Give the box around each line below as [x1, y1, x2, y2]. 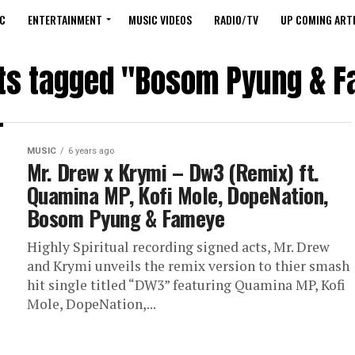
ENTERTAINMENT [28, 11, 102, 28]
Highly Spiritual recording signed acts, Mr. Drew [27, 238, 330, 256]
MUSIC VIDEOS [128, 11, 192, 28]
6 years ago [68, 146, 114, 156]
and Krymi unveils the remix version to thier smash [27, 257, 349, 275]
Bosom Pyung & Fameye [27, 202, 225, 234]
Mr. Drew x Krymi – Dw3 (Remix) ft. [27, 156, 319, 188]
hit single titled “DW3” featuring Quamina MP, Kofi [27, 276, 345, 294]
